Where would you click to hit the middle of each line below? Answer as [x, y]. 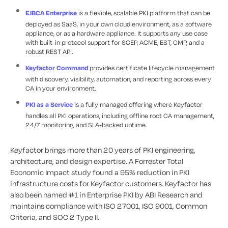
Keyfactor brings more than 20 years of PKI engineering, [103, 150]
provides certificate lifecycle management [151, 68]
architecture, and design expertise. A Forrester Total [97, 161]
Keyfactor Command [57, 68]
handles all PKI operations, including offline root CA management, [120, 116]
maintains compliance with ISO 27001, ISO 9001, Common [109, 206]
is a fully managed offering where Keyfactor [138, 105]
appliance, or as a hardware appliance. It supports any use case [117, 33]
